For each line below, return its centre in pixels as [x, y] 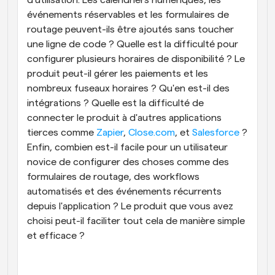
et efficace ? [56, 236]
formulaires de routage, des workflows [113, 177]
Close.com [152, 133]
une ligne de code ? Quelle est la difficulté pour [133, 44]
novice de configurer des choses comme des [128, 162]
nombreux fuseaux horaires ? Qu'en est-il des [128, 88]
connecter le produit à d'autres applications [124, 118]
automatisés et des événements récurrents [124, 192]
